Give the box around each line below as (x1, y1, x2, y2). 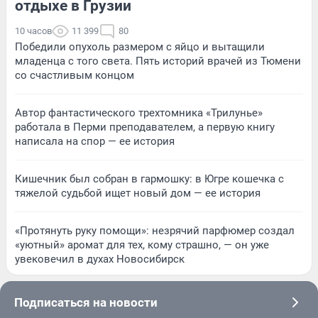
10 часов (15, 25, 52, 36)
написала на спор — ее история (15, 134, 175, 148)
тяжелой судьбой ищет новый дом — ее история (15, 186, 261, 199)
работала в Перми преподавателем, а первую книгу (15, 120, 275, 133)
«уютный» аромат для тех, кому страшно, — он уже (15, 238, 269, 251)
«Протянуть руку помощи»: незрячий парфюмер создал (15, 224, 295, 237)
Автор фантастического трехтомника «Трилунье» (15, 106, 263, 119)
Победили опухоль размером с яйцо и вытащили (15, 40, 265, 53)
